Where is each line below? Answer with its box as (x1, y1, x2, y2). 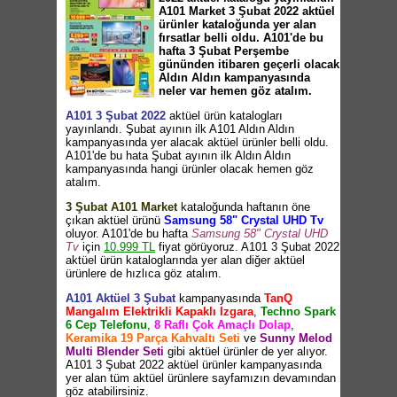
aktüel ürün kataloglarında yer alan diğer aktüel (66, 253, 305, 267)
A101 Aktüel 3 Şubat (66, 292, 175, 305)
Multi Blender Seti (66, 345, 164, 358)
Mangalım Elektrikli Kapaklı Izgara (66, 305, 253, 318)
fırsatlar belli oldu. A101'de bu (159, 31, 323, 44)
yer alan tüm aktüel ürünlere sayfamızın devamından (66, 371, 336, 385)
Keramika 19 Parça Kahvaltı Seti (66, 331, 240, 345)
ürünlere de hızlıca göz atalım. (66, 267, 222, 280)
